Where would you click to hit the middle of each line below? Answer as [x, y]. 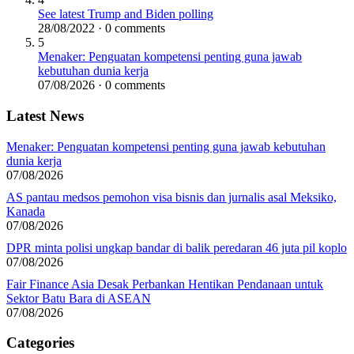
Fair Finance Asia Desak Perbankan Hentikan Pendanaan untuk [165, 284]
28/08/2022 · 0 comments [102, 28]
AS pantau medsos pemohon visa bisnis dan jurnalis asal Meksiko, [171, 197]
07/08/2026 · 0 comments [102, 85]
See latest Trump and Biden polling [126, 14]
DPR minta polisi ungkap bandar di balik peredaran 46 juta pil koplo [177, 247]
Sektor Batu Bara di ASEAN [79, 298]
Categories [40, 343]
